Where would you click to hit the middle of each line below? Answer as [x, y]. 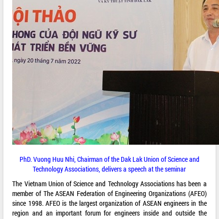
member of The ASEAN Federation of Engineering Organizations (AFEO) [109, 194]
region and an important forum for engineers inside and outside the [109, 213]
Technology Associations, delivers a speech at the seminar [109, 169]
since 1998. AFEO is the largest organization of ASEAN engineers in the [109, 203]
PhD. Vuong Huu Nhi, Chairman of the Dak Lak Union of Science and [109, 159]
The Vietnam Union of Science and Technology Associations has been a [109, 184]
